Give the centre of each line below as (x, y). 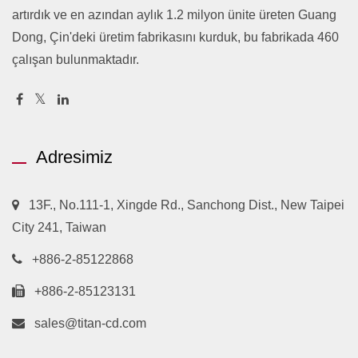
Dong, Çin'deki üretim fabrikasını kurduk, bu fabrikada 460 (175, 37)
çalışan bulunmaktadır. (76, 60)
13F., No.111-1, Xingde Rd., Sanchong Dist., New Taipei (187, 205)
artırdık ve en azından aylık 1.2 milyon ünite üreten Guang (174, 15)
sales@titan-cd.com (90, 323)
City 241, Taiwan (59, 227)
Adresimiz (74, 157)
